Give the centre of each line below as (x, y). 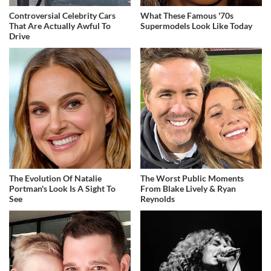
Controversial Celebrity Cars (62, 15)
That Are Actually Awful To (60, 25)
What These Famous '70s (187, 15)
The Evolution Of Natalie (55, 178)
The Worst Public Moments (192, 178)
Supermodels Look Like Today (197, 25)
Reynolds (158, 199)
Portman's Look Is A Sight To (62, 189)
